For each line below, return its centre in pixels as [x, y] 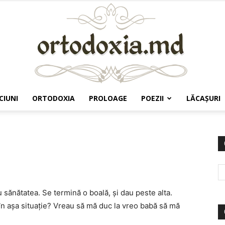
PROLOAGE [108, 98]
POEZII [152, 98]
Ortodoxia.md [135, 118]
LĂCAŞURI [203, 98]
